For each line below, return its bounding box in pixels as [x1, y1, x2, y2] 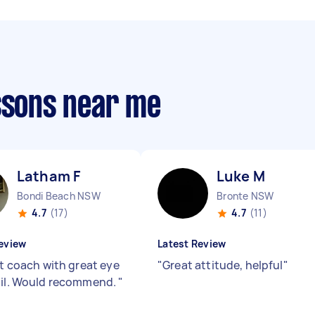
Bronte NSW [217, 189, 274, 202]
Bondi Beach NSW [17, 189, 101, 202]
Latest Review [157, 237, 226, 250]
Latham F [17, 167, 81, 186]
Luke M [217, 167, 265, 186]
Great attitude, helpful [162, 257, 283, 273]
